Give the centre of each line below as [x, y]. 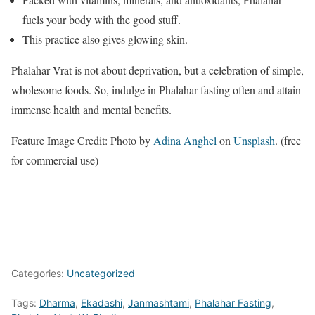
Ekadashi [102, 303]
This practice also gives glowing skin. [105, 39]
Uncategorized [101, 274]
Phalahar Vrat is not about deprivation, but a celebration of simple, [157, 70]
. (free [288, 141]
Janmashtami [159, 303]
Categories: [39, 274]
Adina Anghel [185, 141]
